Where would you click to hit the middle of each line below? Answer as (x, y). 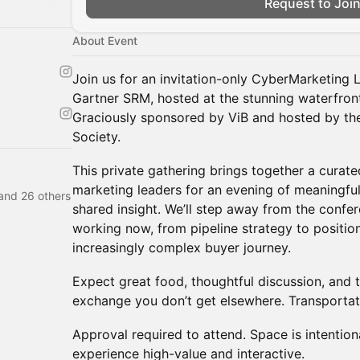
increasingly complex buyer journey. (182, 247)
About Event (105, 41)
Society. (96, 137)
